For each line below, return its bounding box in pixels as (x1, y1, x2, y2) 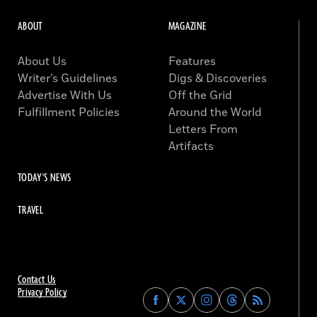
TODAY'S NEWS (18, 171, 71, 186)
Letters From (168, 122, 238, 138)
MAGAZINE (168, 19, 207, 35)
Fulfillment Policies (18, 105, 120, 121)
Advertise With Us (18, 88, 112, 104)
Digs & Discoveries (168, 71, 267, 87)
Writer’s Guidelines (18, 71, 117, 87)
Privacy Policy (18, 285, 67, 301)
